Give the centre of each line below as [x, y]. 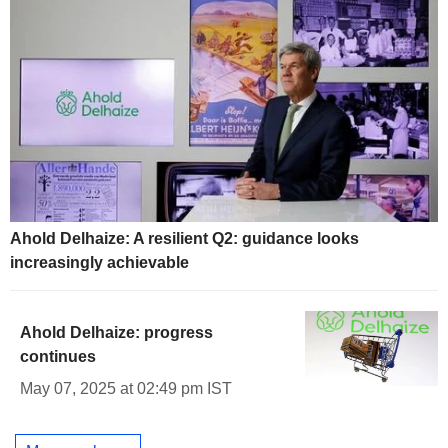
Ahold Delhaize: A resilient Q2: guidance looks [184, 239]
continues [58, 357]
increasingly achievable [99, 263]
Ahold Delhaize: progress [116, 333]
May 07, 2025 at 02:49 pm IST [126, 389]
